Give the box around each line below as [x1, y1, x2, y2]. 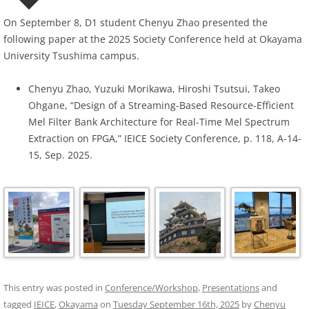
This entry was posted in [3, 281, 105, 294]
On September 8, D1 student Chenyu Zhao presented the [3, 16, 268, 30]
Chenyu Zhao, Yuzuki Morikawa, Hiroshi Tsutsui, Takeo [28, 82, 280, 96]
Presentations [202, 281, 259, 294]
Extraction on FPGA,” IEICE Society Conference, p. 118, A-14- [28, 132, 301, 146]
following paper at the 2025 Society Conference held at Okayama [3, 32, 302, 46]
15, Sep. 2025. [28, 148, 92, 162]
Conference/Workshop [105, 281, 198, 294]
